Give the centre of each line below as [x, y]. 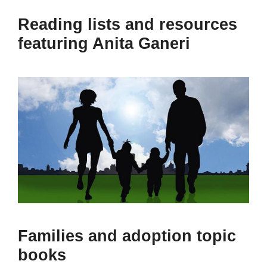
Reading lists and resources [128, 24]
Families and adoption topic [127, 236]
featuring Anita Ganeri [104, 43]
